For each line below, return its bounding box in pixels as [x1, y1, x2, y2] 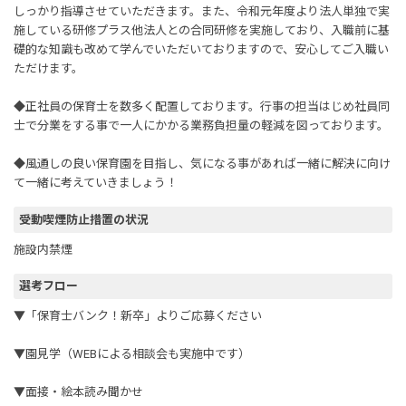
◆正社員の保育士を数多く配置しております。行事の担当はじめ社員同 [14, 100, 390, 114]
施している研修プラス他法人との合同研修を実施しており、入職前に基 [14, 24, 390, 38]
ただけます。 [14, 62, 83, 76]
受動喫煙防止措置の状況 [19, 212, 149, 227]
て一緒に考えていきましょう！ [14, 176, 178, 190]
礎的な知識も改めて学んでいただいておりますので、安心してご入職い [14, 43, 389, 57]
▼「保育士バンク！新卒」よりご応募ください [14, 309, 262, 324]
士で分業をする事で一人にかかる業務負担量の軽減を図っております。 [14, 119, 389, 133]
